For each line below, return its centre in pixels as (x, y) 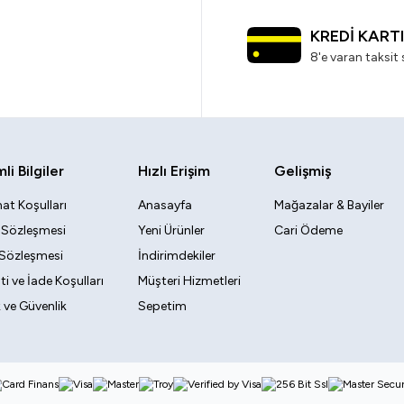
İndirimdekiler (176, 256)
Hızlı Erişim (174, 171)
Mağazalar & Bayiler (330, 205)
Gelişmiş (303, 171)
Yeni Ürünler (171, 230)
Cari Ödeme (309, 230)
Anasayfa (165, 205)
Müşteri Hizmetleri (189, 281)
